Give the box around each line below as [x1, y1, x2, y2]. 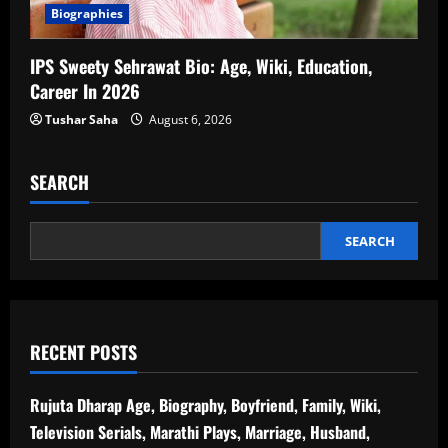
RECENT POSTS [30, 338, 137, 365]
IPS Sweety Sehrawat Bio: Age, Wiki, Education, [30, 52, 372, 79]
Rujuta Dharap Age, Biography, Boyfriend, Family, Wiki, [30, 392, 381, 417]
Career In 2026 [30, 77, 140, 104]
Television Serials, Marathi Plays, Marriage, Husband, [30, 419, 370, 444]
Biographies [51, 4, 124, 22]
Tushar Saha [45, 110, 118, 128]
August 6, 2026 [146, 110, 232, 128]
